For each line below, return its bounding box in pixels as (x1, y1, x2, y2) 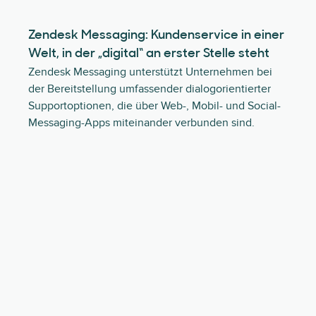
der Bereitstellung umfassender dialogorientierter (28, 82, 271, 96)
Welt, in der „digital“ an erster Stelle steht (28, 47, 269, 61)
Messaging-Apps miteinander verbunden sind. (28, 116, 255, 130)
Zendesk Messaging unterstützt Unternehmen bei (28, 65, 272, 79)
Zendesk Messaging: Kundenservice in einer (28, 29, 284, 42)
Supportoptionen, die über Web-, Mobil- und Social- (28, 99, 281, 113)
